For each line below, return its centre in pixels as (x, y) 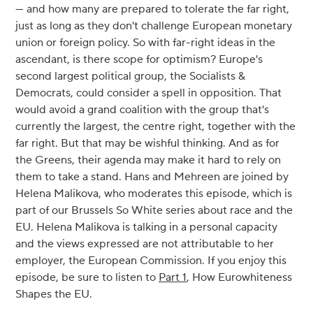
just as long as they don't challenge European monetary (154, 26)
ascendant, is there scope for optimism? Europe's (139, 59)
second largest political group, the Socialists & (130, 76)
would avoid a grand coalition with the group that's (142, 109)
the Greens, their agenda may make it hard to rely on (148, 160)
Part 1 (173, 277)
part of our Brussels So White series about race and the (154, 210)
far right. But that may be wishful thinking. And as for (147, 143)
